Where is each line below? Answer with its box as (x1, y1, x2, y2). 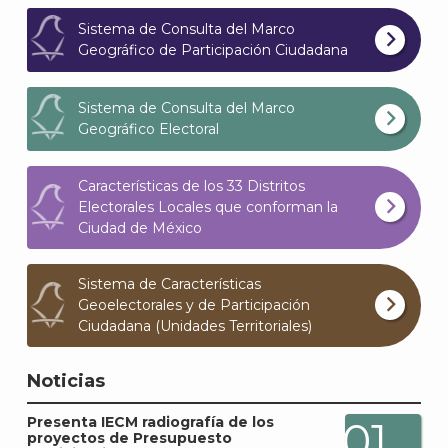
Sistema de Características (78, 274, 261, 293)
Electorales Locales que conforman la (78, 197, 338, 216)
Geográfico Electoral (78, 119, 219, 138)
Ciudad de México (78, 218, 202, 237)
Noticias (27, 369, 105, 392)
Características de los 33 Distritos (78, 176, 305, 195)
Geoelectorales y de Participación (78, 295, 310, 314)
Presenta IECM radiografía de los (27, 412, 274, 431)
